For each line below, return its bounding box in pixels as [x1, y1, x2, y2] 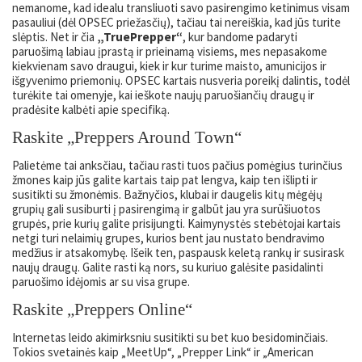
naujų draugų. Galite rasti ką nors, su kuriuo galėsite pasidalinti [12, 259, 323, 275]
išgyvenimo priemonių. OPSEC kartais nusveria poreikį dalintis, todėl [12, 73, 350, 88]
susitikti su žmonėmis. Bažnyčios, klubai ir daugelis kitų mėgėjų [12, 187, 322, 202]
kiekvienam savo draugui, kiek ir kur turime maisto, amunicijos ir [12, 58, 326, 74]
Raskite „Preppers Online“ [12, 300, 192, 319]
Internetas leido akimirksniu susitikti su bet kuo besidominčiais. [12, 330, 328, 345]
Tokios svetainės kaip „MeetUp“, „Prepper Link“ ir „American [12, 344, 314, 360]
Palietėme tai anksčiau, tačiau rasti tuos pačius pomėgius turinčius [12, 158, 343, 173]
